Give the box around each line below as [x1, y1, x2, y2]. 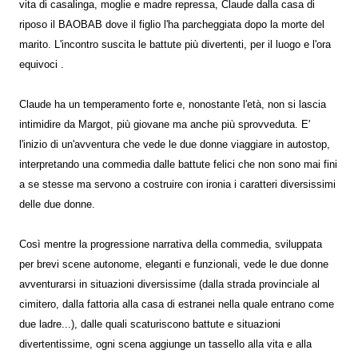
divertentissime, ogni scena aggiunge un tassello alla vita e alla [19, 338, 312, 350]
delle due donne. [19, 198, 95, 210]
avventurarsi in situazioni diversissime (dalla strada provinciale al [19, 278, 320, 290]
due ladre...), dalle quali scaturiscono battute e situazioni [19, 318, 280, 330]
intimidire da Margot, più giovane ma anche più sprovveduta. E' [19, 118, 310, 130]
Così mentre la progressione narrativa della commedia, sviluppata [19, 238, 322, 250]
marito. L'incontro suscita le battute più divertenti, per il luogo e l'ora [19, 38, 331, 50]
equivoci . [19, 58, 64, 70]
